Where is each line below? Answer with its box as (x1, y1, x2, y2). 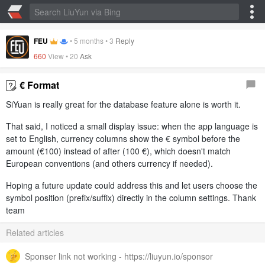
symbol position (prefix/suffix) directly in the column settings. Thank (6, 192, 256, 204)
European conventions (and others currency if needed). (6, 157, 213, 170)
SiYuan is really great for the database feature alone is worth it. (6, 98, 241, 111)
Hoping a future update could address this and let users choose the (6, 179, 257, 192)
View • (48, 51, 70, 62)
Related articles (6, 227, 64, 239)
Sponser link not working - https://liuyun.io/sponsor (25, 250, 213, 262)
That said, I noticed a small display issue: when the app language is (6, 120, 258, 132)
